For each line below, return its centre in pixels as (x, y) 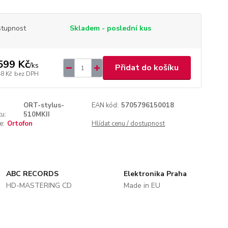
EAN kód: (105, 105)
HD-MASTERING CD (39, 186)
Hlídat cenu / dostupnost (129, 124)
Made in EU (142, 186)
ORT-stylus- (44, 105)
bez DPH (26, 74)
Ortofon (20, 124)
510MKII (37, 115)
